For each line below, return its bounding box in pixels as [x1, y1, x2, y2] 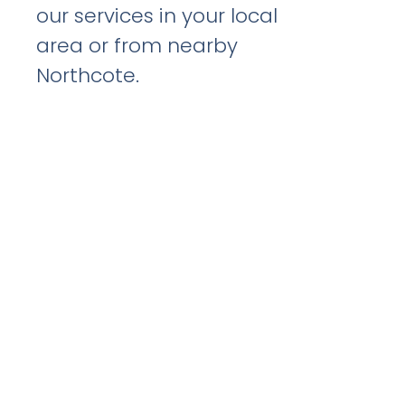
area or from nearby [36, 32, 239, 61]
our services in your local [36, 2, 278, 31]
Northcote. [36, 61, 140, 90]
